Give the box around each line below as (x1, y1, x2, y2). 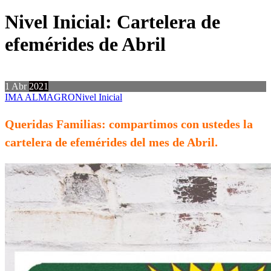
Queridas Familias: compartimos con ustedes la (5, 117, 253, 131)
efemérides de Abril (5, 33, 166, 56)
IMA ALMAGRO (5, 92, 75, 103)
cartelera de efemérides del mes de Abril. (5, 135, 218, 149)
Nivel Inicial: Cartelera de (5, 11, 220, 33)
